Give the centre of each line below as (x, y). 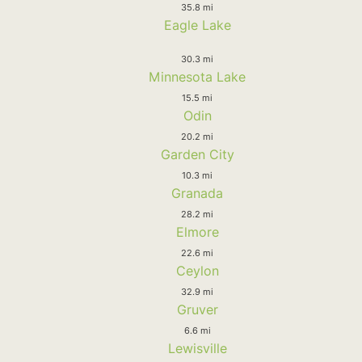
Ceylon (197, 270)
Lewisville (197, 348)
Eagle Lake (197, 25)
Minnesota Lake (197, 76)
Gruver (197, 309)
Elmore (197, 232)
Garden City (197, 154)
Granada (197, 193)
